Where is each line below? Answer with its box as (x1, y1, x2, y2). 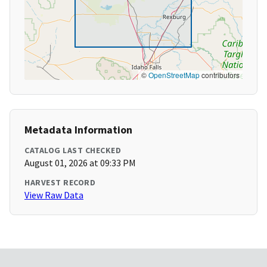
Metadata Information (24, 123, 132, 137)
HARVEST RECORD (24, 177, 95, 188)
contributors (200, 70, 240, 80)
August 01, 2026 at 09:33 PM (24, 157, 136, 169)
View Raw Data (24, 189, 83, 201)
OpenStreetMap (148, 70, 200, 80)
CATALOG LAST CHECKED (24, 145, 121, 156)
